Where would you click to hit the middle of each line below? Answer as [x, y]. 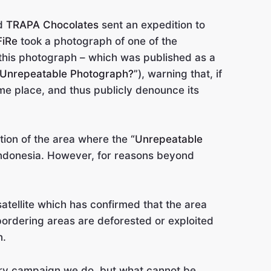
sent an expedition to [152, 25]
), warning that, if [180, 74]
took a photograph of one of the [97, 41]
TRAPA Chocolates [52, 25]
